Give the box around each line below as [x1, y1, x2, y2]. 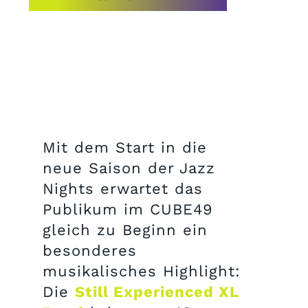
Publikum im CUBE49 [43, 201, 213, 218]
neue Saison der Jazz [43, 159, 215, 177]
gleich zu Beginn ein [43, 221, 208, 239]
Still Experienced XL [75, 283, 239, 300]
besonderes [43, 242, 137, 259]
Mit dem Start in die [43, 139, 207, 156]
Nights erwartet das [43, 180, 203, 197]
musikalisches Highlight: [43, 263, 241, 280]
